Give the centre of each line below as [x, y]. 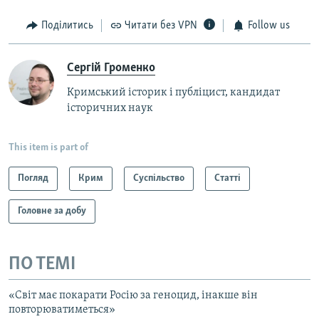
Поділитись [67, 26]
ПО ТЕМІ [42, 264]
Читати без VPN [161, 26]
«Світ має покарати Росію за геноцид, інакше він [133, 296]
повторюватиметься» [62, 310]
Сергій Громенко [111, 68]
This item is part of [48, 147]
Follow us [268, 26]
